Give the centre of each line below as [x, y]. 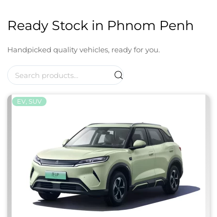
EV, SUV [29, 101]
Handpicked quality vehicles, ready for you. [84, 50]
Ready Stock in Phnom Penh [101, 25]
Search [19, 71]
